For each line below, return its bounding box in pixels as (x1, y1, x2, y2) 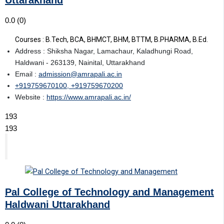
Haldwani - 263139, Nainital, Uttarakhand (15, 58, 145, 67)
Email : (15, 70, 38, 78)
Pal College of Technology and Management (5, 186, 214, 197)
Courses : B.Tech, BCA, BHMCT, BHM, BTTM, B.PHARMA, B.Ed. (15, 35, 208, 44)
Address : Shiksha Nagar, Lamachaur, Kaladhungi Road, (15, 47, 193, 55)
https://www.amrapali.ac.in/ (46, 93, 131, 101)
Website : (15, 93, 46, 101)
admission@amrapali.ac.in (38, 70, 122, 78)
